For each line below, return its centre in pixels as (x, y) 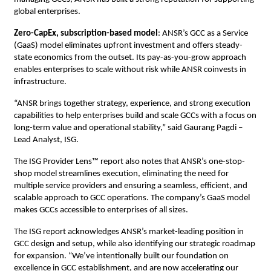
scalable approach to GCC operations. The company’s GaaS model (132, 198)
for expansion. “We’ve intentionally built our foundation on (121, 256)
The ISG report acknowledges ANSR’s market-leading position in (129, 232)
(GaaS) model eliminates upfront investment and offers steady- (128, 46)
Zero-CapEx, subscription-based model (86, 34)
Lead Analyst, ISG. (47, 140)
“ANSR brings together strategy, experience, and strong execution (132, 104)
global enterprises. (47, 12)
